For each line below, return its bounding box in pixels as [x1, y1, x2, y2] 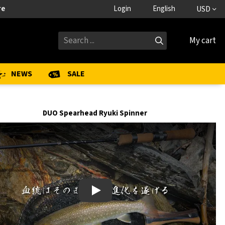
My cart [189, 35, 216, 47]
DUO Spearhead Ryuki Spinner [42, 108, 149, 119]
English [152, 4, 175, 14]
